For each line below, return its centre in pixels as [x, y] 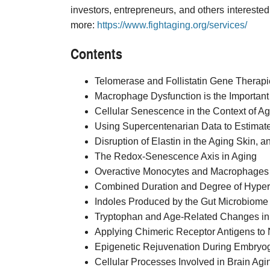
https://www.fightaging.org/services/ [172, 25]
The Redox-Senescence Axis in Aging [176, 156]
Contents [96, 53]
